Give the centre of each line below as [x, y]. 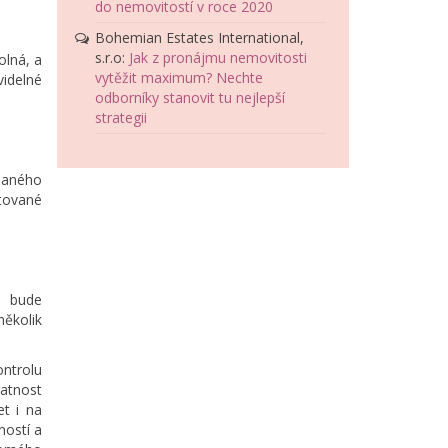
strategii [121, 118]
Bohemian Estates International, [200, 38]
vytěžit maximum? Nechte [179, 78]
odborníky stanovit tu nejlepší [190, 98]
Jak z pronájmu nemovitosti [218, 58]
